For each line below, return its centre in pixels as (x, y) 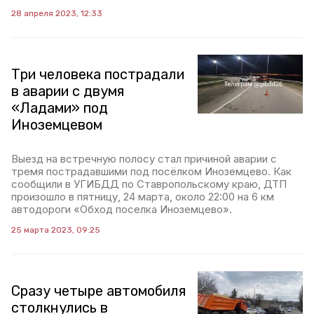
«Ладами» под (60, 108)
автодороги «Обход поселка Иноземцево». (122, 209)
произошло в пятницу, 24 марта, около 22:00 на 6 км (143, 196)
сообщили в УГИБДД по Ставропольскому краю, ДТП (149, 184)
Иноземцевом (57, 124)
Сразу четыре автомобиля (98, 291)
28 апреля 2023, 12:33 (57, 13)
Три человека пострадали (98, 74)
